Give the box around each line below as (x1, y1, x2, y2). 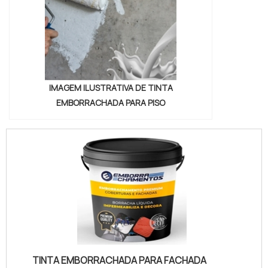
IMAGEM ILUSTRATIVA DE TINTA (48, 82, 173, 94)
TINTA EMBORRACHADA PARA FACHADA (32, 253, 206, 267)
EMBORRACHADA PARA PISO (56, 97, 165, 109)
